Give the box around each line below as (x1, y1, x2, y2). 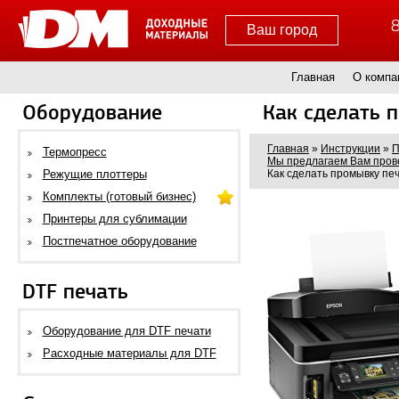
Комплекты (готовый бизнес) (42, 190, 196, 203)
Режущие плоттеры (42, 167, 147, 181)
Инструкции (321, 142, 380, 155)
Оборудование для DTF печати (42, 324, 211, 338)
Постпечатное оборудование (42, 234, 197, 248)
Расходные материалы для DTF (42, 346, 216, 360)
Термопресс (42, 145, 107, 159)
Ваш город (246, 22, 317, 38)
